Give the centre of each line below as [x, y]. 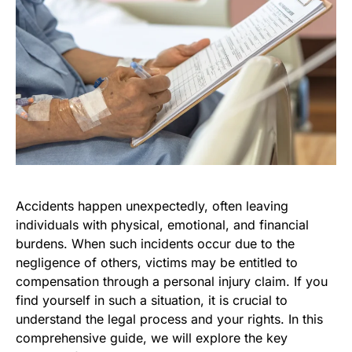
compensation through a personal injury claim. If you [172, 281]
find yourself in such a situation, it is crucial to [152, 300]
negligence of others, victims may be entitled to [157, 262]
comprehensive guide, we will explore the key [152, 338]
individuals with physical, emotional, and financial [162, 225]
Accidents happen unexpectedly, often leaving [152, 206]
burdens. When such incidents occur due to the [155, 244]
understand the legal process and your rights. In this [169, 319]
